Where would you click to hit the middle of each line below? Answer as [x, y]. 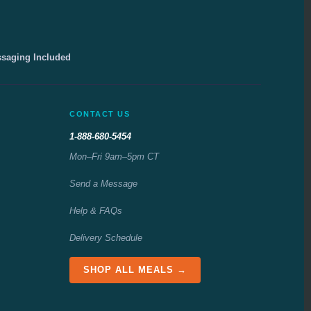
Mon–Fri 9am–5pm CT [114, 156]
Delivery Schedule [106, 237]
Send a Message [103, 183]
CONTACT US [100, 114]
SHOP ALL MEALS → [135, 269]
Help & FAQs [96, 210]
